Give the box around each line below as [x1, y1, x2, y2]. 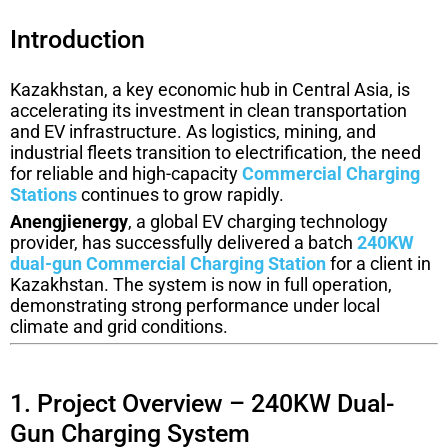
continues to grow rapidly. [77, 184, 284, 206]
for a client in [330, 253, 431, 275]
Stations [10, 184, 77, 206]
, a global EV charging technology [128, 211, 388, 233]
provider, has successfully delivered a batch [10, 232, 357, 254]
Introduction [10, 25, 145, 55]
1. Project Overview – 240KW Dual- [10, 389, 395, 419]
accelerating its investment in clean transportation [10, 100, 407, 122]
